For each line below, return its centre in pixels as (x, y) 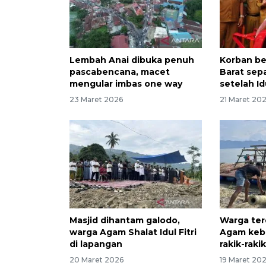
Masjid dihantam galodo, (125, 220)
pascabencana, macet (120, 72)
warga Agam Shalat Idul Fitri (133, 232)
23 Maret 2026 (96, 100)
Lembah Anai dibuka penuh (132, 60)
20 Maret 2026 (96, 259)
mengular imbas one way (126, 84)
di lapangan (96, 244)
